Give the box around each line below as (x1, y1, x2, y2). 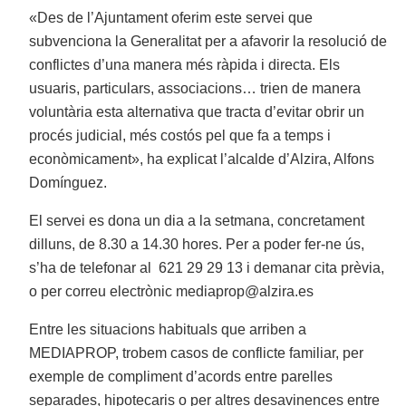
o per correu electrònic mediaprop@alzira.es (29, 284, 314, 300)
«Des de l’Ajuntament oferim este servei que (29, 10, 314, 26)
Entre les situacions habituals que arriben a (29, 322, 307, 338)
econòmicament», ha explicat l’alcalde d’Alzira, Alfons (29, 151, 375, 168)
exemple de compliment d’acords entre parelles (29, 369, 333, 385)
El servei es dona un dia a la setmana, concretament (29, 213, 365, 229)
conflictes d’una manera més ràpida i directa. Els (29, 57, 341, 73)
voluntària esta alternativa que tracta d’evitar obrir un (29, 104, 365, 121)
